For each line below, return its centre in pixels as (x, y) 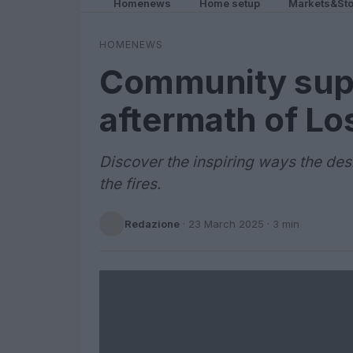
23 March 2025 (226, 223)
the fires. (130, 184)
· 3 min (282, 223)
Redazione (152, 223)
